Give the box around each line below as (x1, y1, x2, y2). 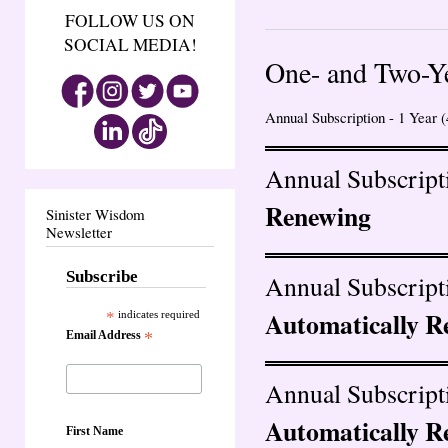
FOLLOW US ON (65, 9, 195, 33)
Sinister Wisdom (46, 204, 145, 225)
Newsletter (46, 222, 112, 243)
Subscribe (66, 267, 138, 287)
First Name (66, 423, 123, 438)
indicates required (115, 308, 201, 321)
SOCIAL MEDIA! (63, 33, 197, 57)
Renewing (265, 197, 371, 236)
